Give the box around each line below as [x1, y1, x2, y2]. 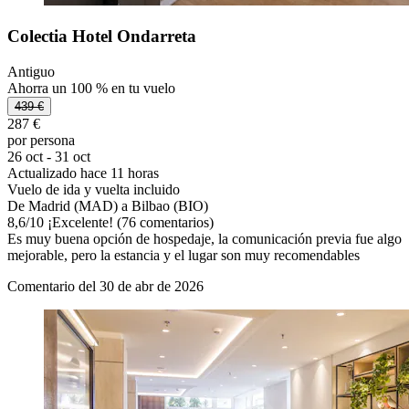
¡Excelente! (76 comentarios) [44, 214, 214, 230]
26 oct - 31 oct [7, 148, 90, 164]
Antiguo [7, 63, 55, 79]
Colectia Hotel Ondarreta [7, 26, 196, 46]
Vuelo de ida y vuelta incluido [7, 181, 180, 197]
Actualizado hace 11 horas [7, 164, 159, 181]
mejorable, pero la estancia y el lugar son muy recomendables [7, 246, 360, 263]
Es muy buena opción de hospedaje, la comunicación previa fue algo [7, 230, 402, 246]
